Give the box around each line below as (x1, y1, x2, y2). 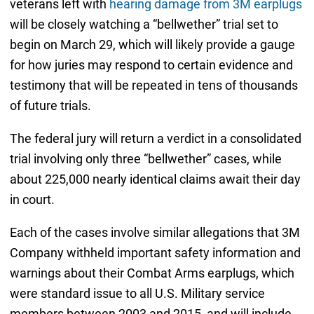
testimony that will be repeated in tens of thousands (9, 78, 298, 93)
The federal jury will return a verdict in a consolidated (9, 131, 301, 146)
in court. (9, 192, 55, 207)
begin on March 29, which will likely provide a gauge (9, 37, 295, 53)
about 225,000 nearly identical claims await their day (9, 172, 301, 187)
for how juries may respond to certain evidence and (9, 57, 293, 73)
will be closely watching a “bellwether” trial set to (9, 17, 278, 32)
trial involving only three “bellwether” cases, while (9, 151, 282, 167)
